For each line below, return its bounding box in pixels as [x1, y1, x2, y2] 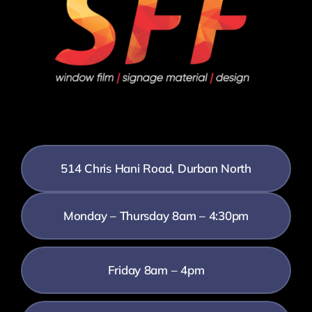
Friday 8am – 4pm [107, 262, 205, 277]
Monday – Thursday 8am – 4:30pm [63, 208, 249, 223]
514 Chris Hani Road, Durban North [61, 160, 251, 175]
